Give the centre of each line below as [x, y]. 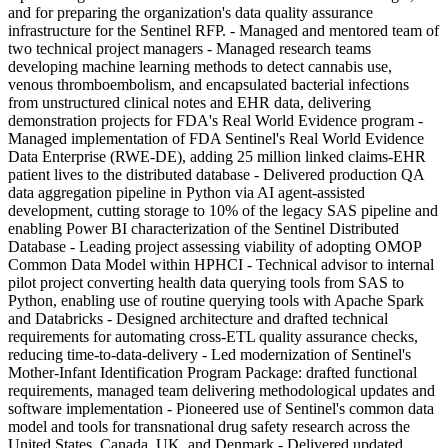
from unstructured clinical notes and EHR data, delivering [189, 102]
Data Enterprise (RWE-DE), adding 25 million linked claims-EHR [217, 156]
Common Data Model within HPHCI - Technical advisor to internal [221, 264]
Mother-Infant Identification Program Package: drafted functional [212, 372]
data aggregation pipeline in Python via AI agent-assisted [186, 192]
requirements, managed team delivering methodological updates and [221, 390]
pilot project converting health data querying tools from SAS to [206, 282]
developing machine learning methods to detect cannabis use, [200, 66]
